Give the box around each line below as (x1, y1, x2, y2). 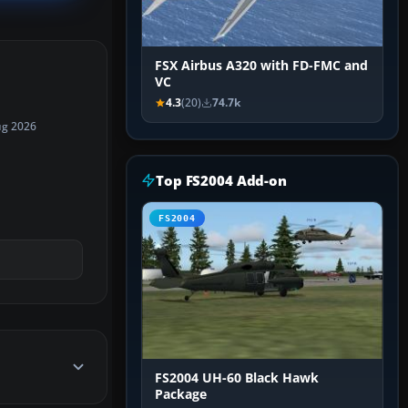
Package (155, 386, 207, 403)
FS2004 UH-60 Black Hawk (155, 370, 319, 387)
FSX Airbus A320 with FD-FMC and (155, 57, 368, 75)
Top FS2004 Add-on (156, 171, 287, 190)
